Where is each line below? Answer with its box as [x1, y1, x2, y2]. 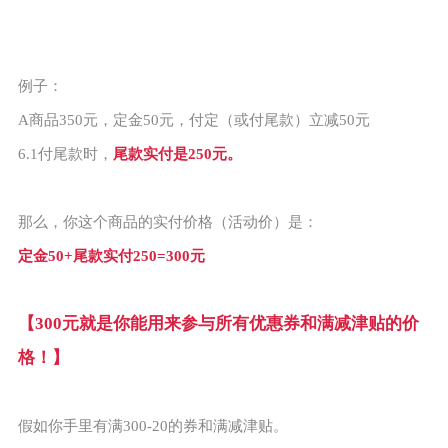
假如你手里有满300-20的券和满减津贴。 [17, 417, 288, 434]
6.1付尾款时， [17, 145, 113, 162]
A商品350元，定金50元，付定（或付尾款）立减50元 [17, 111, 370, 128]
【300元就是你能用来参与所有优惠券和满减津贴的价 [17, 313, 419, 333]
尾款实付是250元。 [112, 145, 242, 162]
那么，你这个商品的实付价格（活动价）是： [17, 213, 318, 230]
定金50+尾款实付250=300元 [17, 247, 205, 264]
